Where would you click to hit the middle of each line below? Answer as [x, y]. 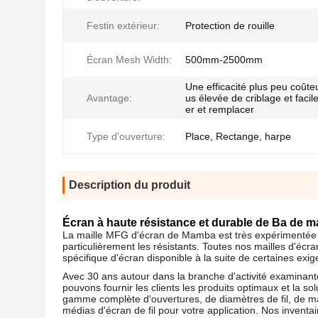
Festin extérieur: [123, 26]
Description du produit [130, 185]
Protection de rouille [230, 26]
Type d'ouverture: [126, 136]
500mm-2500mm [224, 60]
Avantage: [109, 98]
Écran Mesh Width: [129, 60]
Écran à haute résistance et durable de [167, 223]
